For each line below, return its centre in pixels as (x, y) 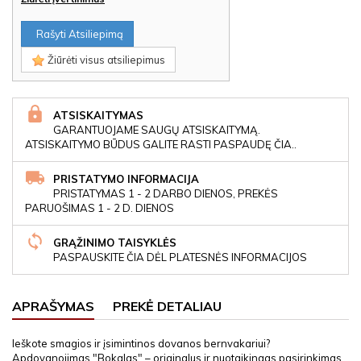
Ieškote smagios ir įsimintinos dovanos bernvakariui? (141, 344)
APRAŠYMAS (53, 307)
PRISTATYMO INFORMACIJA (126, 179)
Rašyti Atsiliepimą (77, 34)
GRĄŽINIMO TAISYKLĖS (115, 243)
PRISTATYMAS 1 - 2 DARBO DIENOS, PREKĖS (166, 194)
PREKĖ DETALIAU (167, 307)
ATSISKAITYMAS (98, 116)
